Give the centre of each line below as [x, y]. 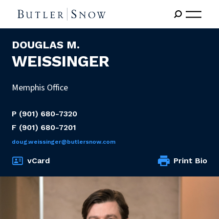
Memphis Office [40, 88]
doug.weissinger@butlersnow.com [64, 142]
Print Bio [190, 160]
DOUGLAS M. [46, 44]
